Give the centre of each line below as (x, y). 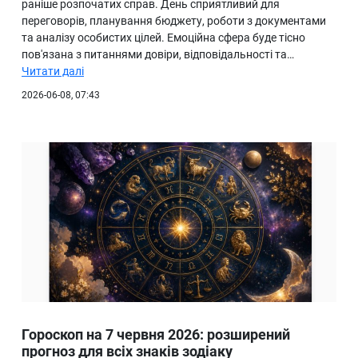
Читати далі (53, 72)
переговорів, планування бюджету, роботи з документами (174, 21)
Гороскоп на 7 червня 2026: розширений (156, 335)
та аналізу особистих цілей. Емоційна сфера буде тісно (163, 38)
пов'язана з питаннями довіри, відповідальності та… (158, 55)
